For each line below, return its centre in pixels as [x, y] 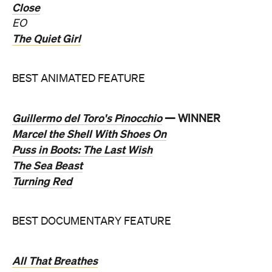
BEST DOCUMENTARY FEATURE [92, 221]
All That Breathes [55, 261]
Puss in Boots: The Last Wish [82, 150]
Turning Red [42, 181]
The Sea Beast [47, 165]
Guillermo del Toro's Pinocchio [87, 118]
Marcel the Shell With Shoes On [89, 134]
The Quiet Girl [46, 39]
